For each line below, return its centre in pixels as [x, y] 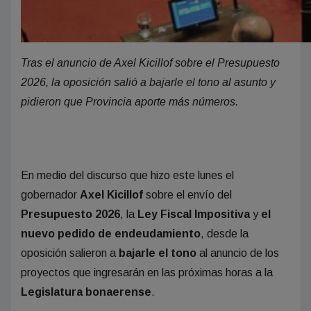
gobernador [50, 194]
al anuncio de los [239, 253]
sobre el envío [180, 194]
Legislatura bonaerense [86, 292]
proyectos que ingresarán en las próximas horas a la [147, 272]
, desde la [225, 233]
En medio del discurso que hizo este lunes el [127, 175]
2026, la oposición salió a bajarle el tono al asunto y [148, 82]
